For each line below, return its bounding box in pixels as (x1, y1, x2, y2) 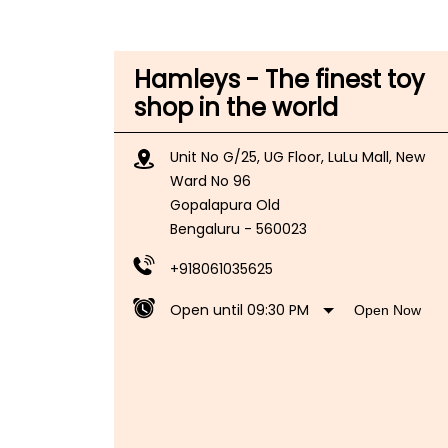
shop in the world (134, 90, 338, 124)
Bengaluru (170, 218, 240, 239)
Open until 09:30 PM (170, 299, 309, 320)
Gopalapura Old (170, 194, 280, 215)
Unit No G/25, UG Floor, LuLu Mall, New (170, 146, 425, 167)
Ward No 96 (170, 170, 251, 191)
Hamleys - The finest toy (134, 62, 425, 96)
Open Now (354, 301, 422, 318)
